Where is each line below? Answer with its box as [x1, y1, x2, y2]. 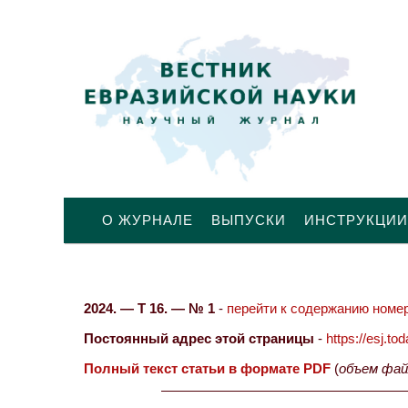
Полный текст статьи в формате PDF [84, 361, 331, 376]
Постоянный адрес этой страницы [84, 331, 314, 346]
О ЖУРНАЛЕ [102, 212, 193, 228]
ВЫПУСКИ [211, 212, 286, 228]
